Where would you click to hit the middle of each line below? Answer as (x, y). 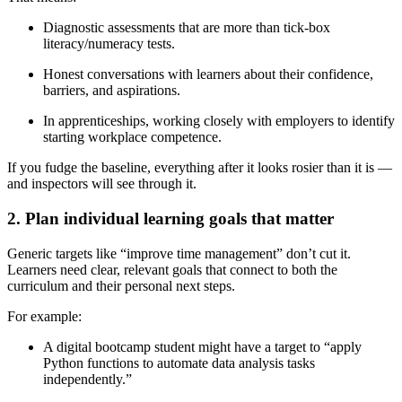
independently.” (87, 379)
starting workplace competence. (132, 137)
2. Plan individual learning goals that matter (170, 218)
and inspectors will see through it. (102, 184)
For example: (44, 316)
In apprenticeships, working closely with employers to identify (219, 121)
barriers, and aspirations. (112, 91)
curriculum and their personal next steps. (121, 285)
